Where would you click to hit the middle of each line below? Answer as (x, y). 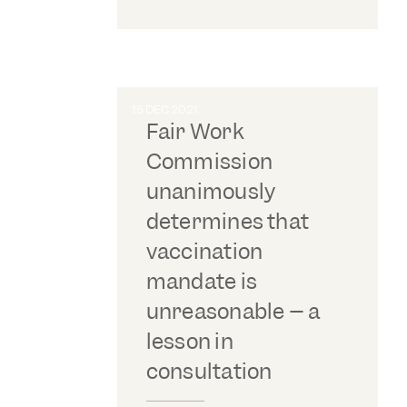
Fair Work (195, 131)
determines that (228, 221)
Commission (209, 161)
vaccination (204, 251)
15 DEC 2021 (164, 109)
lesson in (189, 341)
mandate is (202, 281)
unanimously (211, 191)
